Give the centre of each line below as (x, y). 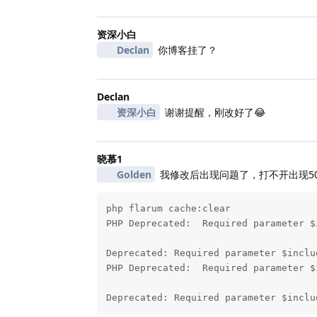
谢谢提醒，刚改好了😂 (213, 112)
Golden (134, 174)
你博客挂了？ (186, 50)
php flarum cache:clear (168, 209)
